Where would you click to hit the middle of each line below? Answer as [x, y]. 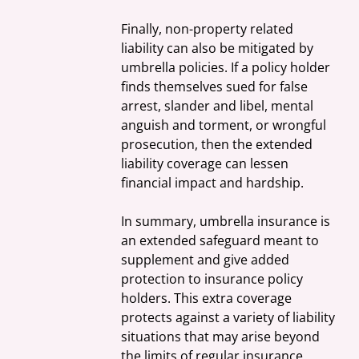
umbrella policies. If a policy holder [228, 68]
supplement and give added [207, 260]
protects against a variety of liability [230, 318]
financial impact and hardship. [213, 183]
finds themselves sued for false [216, 87]
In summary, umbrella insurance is [228, 222]
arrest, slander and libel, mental [219, 106]
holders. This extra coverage [208, 298]
